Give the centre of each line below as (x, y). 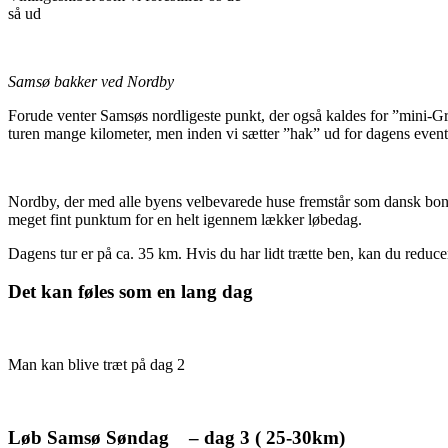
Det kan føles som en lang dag (130, 292)
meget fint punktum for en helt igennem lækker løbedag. (185, 219)
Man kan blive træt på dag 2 (96, 364)
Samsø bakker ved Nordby (91, 81)
